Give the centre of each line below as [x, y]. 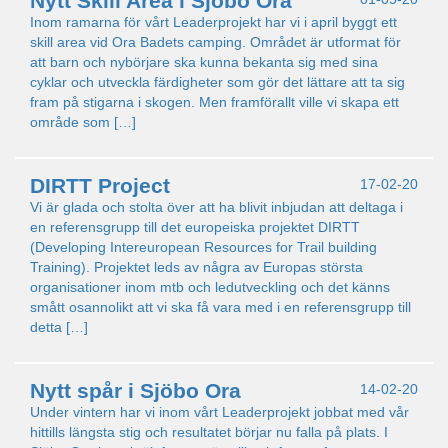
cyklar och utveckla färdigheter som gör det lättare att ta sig [217, 82]
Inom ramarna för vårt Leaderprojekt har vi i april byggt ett [213, 22]
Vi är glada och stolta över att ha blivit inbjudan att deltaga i [216, 207]
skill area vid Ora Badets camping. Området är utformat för [215, 42]
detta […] [59, 327]
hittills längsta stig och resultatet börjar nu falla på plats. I [209, 432]
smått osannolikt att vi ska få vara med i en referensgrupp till [220, 307]
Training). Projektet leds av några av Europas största [196, 267]
